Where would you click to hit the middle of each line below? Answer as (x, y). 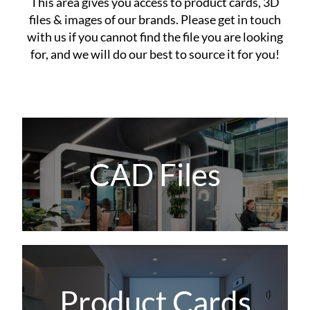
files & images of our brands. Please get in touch (155, 19)
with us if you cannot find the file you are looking (155, 36)
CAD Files (155, 174)
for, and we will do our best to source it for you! (155, 54)
